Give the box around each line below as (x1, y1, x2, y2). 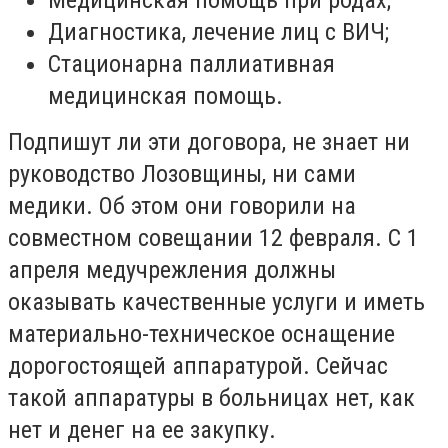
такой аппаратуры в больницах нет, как (8, 383, 415, 412)
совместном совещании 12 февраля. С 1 (8, 223, 419, 252)
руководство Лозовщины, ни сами (8, 159, 356, 188)
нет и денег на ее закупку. (8, 415, 276, 444)
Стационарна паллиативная (48, 49, 335, 78)
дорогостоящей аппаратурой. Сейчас (8, 351, 388, 380)
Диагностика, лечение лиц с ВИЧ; (48, 17, 389, 46)
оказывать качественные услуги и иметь (8, 287, 425, 316)
